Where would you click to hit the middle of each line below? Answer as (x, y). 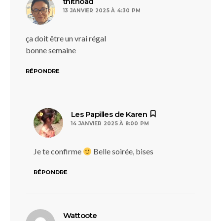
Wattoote (80, 215)
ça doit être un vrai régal (66, 38)
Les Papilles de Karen (109, 114)
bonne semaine (51, 50)
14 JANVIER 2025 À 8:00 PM (110, 124)
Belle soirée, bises (123, 151)
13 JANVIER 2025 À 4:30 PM (102, 11)
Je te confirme (58, 151)
